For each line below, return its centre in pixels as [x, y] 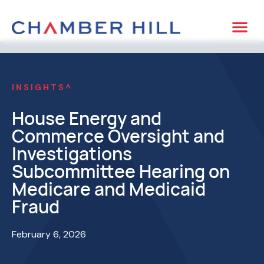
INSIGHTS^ [42, 87]
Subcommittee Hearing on [121, 171]
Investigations [72, 154]
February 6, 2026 [49, 234]
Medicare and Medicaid [109, 189]
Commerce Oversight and [118, 136]
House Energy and [87, 118]
